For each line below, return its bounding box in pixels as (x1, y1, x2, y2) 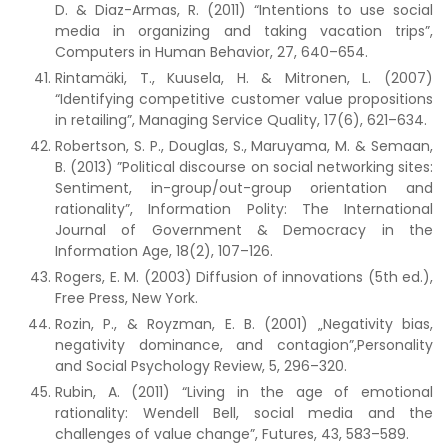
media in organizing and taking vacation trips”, (55, 21, 433, 41)
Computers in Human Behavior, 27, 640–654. (55, 42, 368, 62)
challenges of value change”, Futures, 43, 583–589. (55, 424, 409, 444)
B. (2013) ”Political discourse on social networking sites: (55, 157, 433, 177)
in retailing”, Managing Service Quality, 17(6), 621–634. (55, 110, 427, 130)
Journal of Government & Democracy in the (55, 220, 433, 240)
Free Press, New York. (55, 288, 198, 308)
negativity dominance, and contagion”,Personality (55, 335, 433, 355)
